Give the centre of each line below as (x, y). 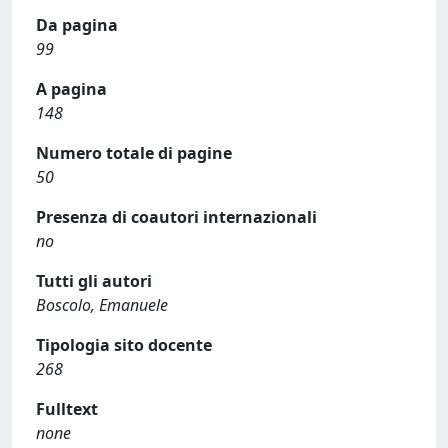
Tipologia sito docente (124, 345)
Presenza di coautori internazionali (176, 217)
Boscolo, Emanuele (102, 305)
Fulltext (67, 409)
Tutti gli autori (94, 281)
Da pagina (77, 25)
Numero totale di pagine (134, 153)
